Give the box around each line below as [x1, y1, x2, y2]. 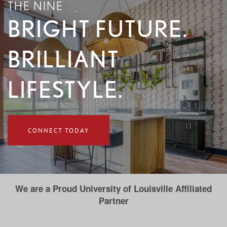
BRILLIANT [8, 46, 120, 73]
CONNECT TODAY [28, 126, 89, 135]
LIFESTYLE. [8, 76, 124, 104]
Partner [98, 195, 129, 207]
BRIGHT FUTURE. [8, 15, 188, 43]
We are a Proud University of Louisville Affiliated [15, 182, 212, 195]
